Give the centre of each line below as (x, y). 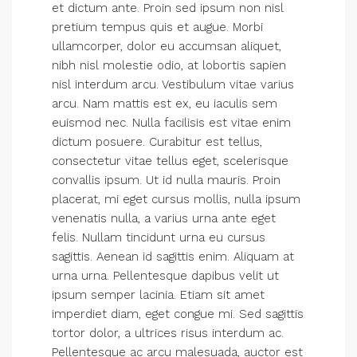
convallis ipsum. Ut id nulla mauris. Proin (166, 180)
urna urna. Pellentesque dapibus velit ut (165, 276)
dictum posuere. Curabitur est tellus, (157, 142)
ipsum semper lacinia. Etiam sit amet (158, 295)
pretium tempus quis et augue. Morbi (157, 27)
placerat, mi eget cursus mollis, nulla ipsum (176, 199)
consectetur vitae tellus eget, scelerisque (170, 161)
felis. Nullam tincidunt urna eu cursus (159, 237)
